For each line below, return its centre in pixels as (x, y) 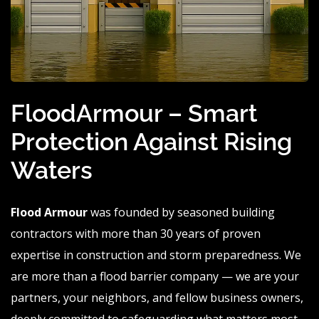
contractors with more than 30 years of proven (136, 234)
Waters (52, 171)
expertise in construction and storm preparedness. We (156, 255)
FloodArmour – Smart (134, 114)
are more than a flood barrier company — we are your (155, 277)
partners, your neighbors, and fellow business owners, (157, 298)
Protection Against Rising (151, 142)
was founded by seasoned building (181, 213)
